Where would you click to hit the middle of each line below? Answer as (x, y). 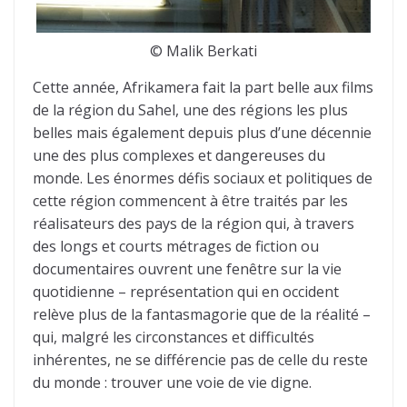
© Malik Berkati (203, 50)
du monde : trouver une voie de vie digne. (172, 382)
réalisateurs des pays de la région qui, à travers (194, 223)
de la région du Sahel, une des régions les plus (190, 109)
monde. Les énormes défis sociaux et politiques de (203, 178)
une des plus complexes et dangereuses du (179, 155)
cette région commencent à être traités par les (190, 200)
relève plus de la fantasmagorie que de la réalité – (202, 314)
